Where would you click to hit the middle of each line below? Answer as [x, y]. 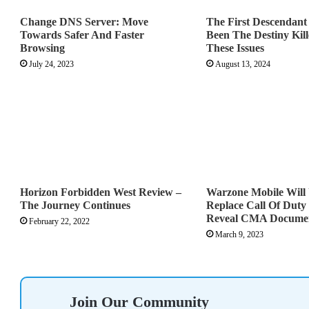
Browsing [42, 48]
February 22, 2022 [59, 222]
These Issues [235, 48]
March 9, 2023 [239, 235]
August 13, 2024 [242, 64]
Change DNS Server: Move [84, 22]
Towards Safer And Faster [82, 35]
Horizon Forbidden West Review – [101, 192]
